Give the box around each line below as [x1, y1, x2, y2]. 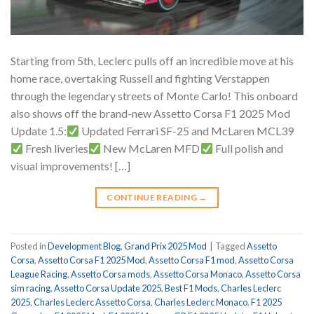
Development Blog [48, 240, 121, 252]
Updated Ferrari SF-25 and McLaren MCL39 [79, 124, 294, 138]
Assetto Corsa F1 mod [149, 254, 235, 266]
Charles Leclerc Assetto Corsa [34, 296, 151, 308]
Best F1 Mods [165, 282, 217, 294]
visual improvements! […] [11, 159, 130, 173]
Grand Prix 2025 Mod [124, 240, 207, 252]
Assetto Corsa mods [71, 268, 150, 280]
